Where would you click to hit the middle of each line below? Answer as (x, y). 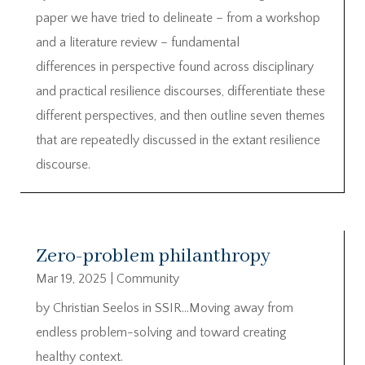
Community (148, 278)
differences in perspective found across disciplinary (175, 67)
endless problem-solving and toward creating (161, 332)
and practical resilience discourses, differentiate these (180, 91)
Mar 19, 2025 (71, 278)
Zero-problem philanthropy (153, 256)
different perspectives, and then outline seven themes (180, 116)
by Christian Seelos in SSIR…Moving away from (165, 308)
